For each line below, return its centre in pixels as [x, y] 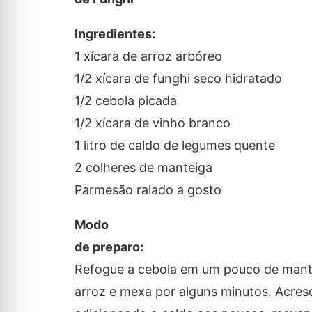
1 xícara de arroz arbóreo [148, 56]
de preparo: [109, 247]
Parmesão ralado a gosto [148, 190]
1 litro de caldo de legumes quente [174, 146]
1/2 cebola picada [125, 101]
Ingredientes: [115, 34]
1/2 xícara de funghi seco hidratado [178, 79]
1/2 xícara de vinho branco [152, 123]
